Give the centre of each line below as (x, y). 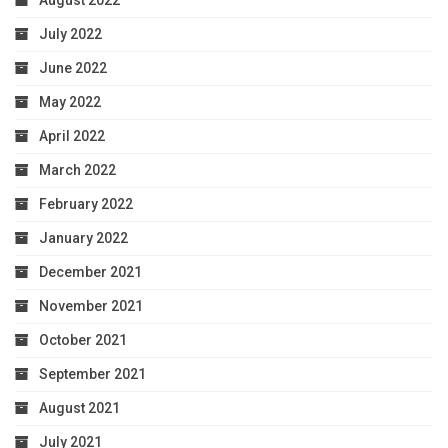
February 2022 (86, 204)
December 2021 (90, 272)
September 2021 (92, 374)
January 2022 (83, 238)
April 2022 (72, 136)
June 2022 (73, 68)
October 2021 (83, 340)
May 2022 (70, 102)
